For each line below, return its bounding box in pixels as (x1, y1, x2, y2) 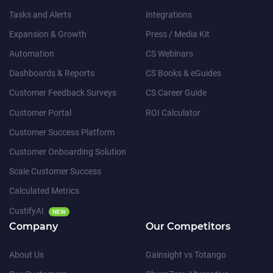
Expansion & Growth (9, 29, 87, 39)
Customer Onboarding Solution (9, 146, 126, 157)
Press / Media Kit (146, 29, 210, 39)
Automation (9, 49, 54, 59)
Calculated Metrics (9, 186, 79, 196)
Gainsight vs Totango (146, 249, 226, 260)
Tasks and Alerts (9, 9, 71, 19)
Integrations (146, 9, 192, 19)
